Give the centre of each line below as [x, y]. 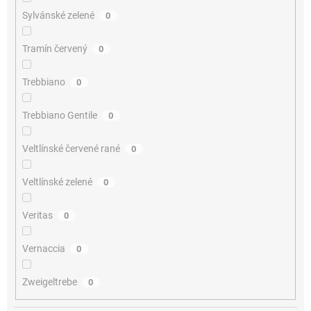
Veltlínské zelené [57, 182]
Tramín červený [54, 48]
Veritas [37, 215]
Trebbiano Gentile [59, 115]
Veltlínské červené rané [71, 148]
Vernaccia [43, 248]
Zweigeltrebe [49, 281]
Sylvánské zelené [58, 15]
